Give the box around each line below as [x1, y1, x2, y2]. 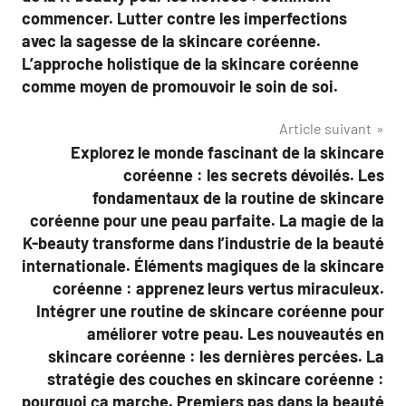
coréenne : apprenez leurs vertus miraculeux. [53, 278, 384, 298]
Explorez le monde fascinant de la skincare [71, 142, 384, 162]
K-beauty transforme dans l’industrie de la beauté [23, 233, 384, 253]
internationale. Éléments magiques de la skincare [22, 256, 384, 275]
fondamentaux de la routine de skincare [92, 188, 384, 208]
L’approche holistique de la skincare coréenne [22, 53, 359, 73]
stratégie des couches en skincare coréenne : [47, 369, 384, 389]
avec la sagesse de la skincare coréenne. [22, 31, 321, 51]
